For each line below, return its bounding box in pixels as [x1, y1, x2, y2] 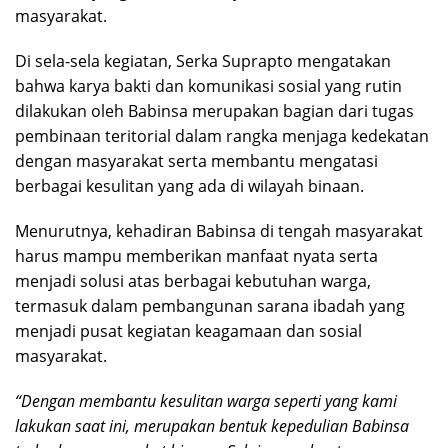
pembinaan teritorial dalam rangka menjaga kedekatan [15, 124, 429, 147]
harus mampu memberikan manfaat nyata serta [15, 244, 378, 267]
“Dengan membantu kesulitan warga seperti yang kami [15, 389, 397, 412]
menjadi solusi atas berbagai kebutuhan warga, [15, 269, 371, 292]
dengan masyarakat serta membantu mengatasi [15, 149, 378, 172]
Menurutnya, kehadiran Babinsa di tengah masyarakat [15, 219, 423, 242]
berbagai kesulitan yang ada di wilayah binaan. [15, 174, 364, 197]
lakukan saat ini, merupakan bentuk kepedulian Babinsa [15, 414, 409, 437]
